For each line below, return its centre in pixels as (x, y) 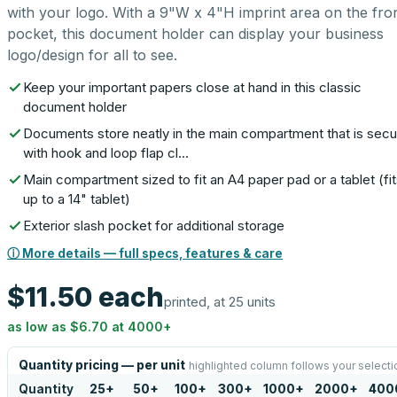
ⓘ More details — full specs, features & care (145, 253)
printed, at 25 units (220, 302)
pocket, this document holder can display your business (195, 34)
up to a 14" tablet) (77, 199)
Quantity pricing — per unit (102, 365)
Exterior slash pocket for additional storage (154, 226)
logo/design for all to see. (92, 55)
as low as (39, 327)
